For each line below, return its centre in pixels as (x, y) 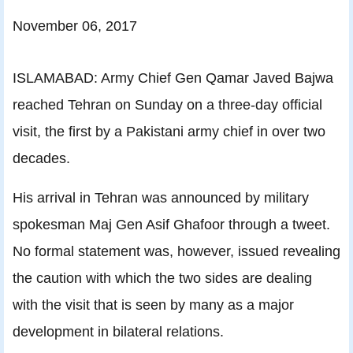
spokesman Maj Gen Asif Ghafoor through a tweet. (171, 225)
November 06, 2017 (75, 26)
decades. (41, 158)
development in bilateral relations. (118, 332)
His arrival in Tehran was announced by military (161, 198)
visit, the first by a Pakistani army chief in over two (169, 132)
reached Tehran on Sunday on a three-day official (167, 105)
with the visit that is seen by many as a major (153, 305)
